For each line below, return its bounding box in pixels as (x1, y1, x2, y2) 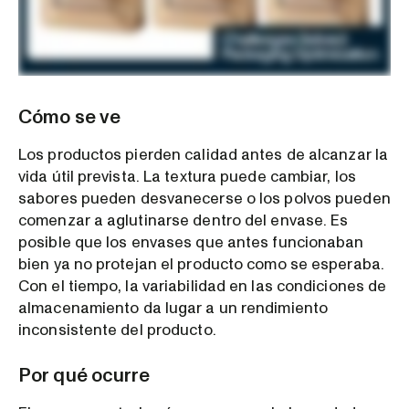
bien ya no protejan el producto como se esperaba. (18, 253, 384, 275)
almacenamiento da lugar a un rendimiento (18, 297, 329, 319)
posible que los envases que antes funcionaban (18, 231, 364, 253)
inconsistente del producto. (18, 319, 216, 341)
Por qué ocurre (18, 362, 151, 389)
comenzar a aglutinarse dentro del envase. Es (18, 209, 349, 231)
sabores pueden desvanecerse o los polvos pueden (18, 187, 391, 209)
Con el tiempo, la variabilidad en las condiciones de (18, 275, 387, 297)
